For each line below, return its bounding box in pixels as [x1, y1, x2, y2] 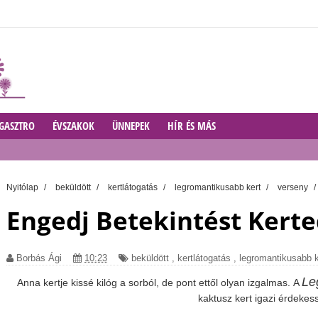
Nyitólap [6, 182, 40, 192]
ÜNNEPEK [112, 119, 150, 133]
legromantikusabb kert [175, 182, 263, 192]
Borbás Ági [16, 253, 62, 263]
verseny [278, 182, 310, 192]
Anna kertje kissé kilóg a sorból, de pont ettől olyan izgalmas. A [16, 277, 302, 288]
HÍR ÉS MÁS [168, 119, 216, 133]
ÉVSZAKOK [53, 119, 94, 133]
